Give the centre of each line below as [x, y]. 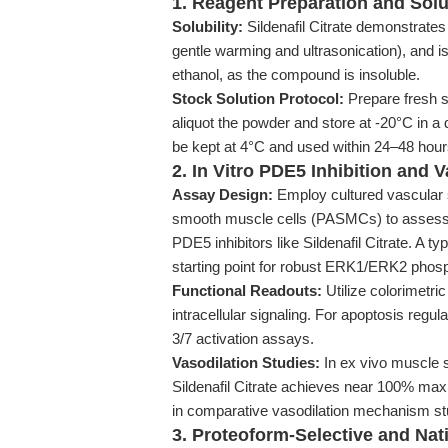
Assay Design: [222, 194]
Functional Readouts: [247, 290]
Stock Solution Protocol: [258, 98]
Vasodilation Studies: [246, 362]
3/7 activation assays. [243, 338]
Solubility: [207, 26]
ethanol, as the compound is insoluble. [296, 74]
